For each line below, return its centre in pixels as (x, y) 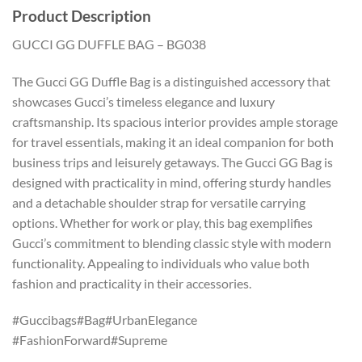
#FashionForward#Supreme (90, 340)
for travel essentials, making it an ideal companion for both (173, 141)
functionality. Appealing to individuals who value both (161, 263)
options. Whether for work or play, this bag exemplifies (162, 222)
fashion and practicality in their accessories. (132, 283)
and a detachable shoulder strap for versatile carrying (159, 202)
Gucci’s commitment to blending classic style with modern (172, 242)
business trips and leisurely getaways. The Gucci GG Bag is (173, 162)
